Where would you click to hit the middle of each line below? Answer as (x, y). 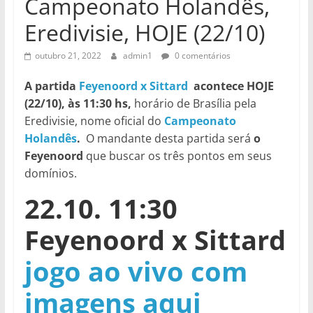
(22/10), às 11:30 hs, (79, 103)
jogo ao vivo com (136, 271)
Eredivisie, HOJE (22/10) (144, 32)
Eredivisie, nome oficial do (94, 121)
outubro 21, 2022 (68, 56)
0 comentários (201, 56)
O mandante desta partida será (168, 138)
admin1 (138, 56)
